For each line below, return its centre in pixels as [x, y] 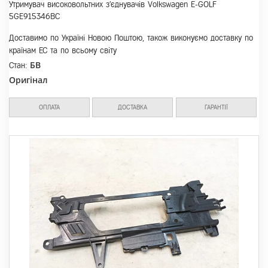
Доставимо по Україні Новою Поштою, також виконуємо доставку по [131, 38]
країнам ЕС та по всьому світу [63, 51]
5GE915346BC [34, 16]
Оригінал [28, 80]
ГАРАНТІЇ [216, 107]
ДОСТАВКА [133, 107]
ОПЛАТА [50, 107]
